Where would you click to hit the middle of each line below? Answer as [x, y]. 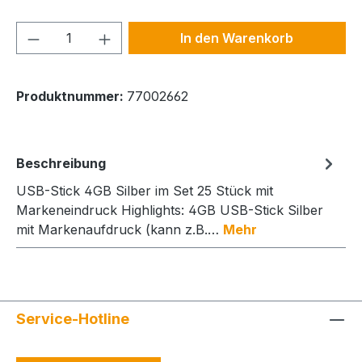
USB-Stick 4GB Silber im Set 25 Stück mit [145, 191]
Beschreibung [61, 164]
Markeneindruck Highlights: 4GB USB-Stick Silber [170, 210]
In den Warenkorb [237, 38]
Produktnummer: [72, 97]
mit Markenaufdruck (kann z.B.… [120, 230]
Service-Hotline [73, 318]
